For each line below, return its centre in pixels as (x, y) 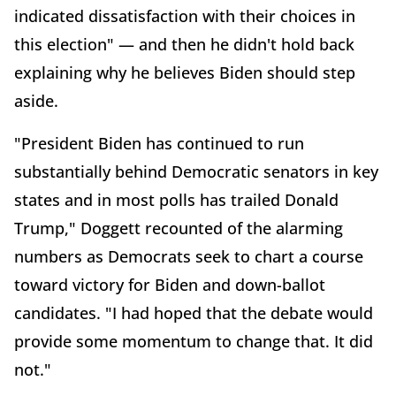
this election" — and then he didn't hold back (184, 45)
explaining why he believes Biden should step (185, 73)
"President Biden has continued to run (159, 144)
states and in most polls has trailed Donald (176, 200)
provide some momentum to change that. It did (194, 342)
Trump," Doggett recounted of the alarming (179, 228)
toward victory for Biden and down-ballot (170, 285)
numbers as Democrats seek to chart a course (189, 257)
